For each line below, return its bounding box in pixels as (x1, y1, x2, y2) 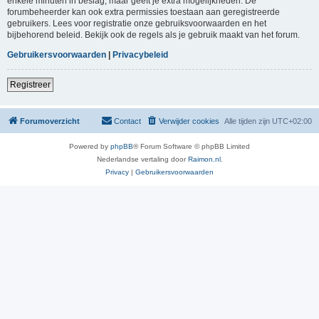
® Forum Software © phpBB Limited (133, 142, 250, 150)
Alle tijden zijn (224, 116, 272, 125)
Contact (114, 116, 141, 125)
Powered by (69, 142, 110, 150)
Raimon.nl (187, 155, 221, 163)
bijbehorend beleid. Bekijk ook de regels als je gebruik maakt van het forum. (7, 29, 300, 40)
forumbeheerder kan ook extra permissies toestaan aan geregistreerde (7, 6, 280, 17)
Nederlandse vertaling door (96, 155, 188, 163)
